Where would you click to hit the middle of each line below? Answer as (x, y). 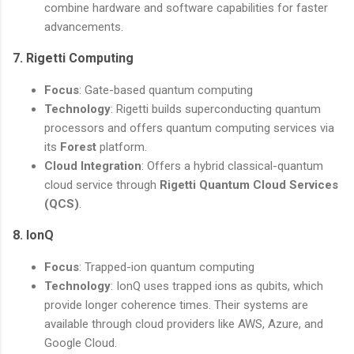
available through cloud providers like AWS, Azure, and (184, 324)
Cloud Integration (93, 166)
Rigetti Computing (80, 58)
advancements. (84, 26)
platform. (122, 147)
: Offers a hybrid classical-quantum (232, 166)
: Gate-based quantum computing (166, 90)
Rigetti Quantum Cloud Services (249, 185)
